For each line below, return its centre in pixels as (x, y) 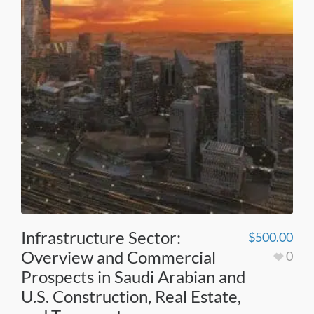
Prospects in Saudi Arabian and (133, 276)
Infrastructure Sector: (101, 237)
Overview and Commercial (118, 257)
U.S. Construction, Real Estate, (131, 296)
